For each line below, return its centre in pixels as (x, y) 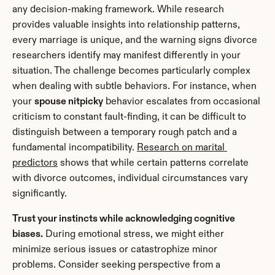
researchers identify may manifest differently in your (126, 56)
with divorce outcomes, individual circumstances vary (130, 178)
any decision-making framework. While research (118, 10)
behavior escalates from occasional (182, 102)
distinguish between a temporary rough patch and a (125, 132)
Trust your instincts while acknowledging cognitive (124, 219)
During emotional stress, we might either (134, 234)
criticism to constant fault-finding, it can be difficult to (129, 117)
